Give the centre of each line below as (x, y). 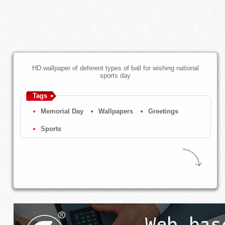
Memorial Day (62, 111)
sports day (116, 76)
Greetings (163, 111)
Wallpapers (116, 111)
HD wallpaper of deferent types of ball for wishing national (115, 68)
